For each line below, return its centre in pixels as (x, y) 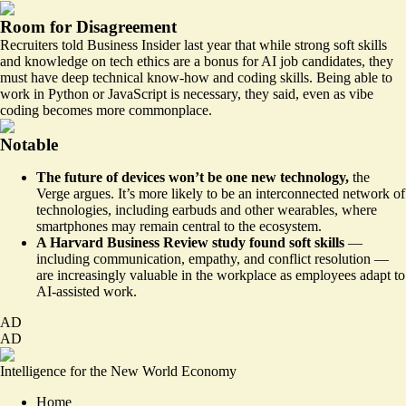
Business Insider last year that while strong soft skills (235, 44)
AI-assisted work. (87, 291)
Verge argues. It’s (87, 193)
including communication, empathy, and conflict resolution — (213, 258)
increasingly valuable (117, 275)
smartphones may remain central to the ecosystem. (179, 226)
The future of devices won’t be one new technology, (194, 177)
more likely (171, 193)
